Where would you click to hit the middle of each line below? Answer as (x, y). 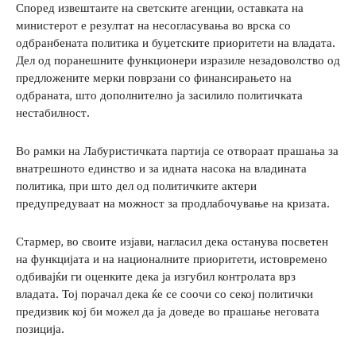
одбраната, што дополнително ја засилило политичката (159, 95)
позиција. (40, 328)
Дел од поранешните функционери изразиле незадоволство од (178, 60)
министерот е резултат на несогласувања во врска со (153, 25)
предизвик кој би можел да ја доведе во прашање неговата (168, 311)
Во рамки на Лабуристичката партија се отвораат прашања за (177, 150)
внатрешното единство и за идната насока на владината (161, 168)
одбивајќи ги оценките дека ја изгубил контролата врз (156, 276)
